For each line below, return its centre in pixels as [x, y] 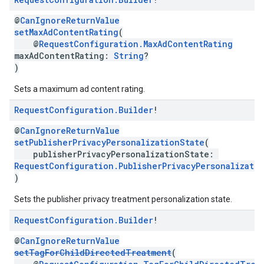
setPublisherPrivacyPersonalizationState [109, 142]
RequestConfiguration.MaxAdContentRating [136, 44]
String [129, 56]
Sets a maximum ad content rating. [80, 89]
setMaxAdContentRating [66, 32]
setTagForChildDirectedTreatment [93, 253]
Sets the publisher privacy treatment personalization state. [123, 199]
